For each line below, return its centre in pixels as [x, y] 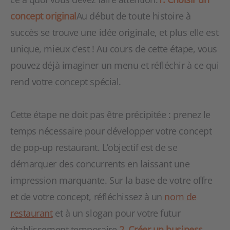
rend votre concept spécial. [66, 82]
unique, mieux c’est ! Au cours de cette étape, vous [114, 49]
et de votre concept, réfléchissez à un [88, 197]
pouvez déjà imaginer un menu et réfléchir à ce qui [115, 65]
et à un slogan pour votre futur [117, 213]
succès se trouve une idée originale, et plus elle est [114, 32]
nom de [180, 197]
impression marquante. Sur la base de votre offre [111, 180]
